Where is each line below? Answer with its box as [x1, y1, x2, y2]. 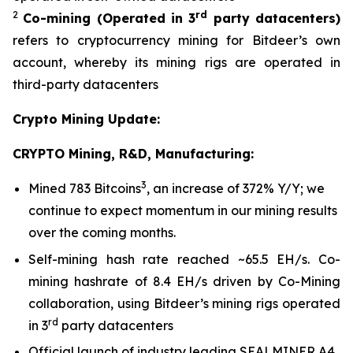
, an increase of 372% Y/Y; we [147, 180, 325, 197]
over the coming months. [28, 225, 176, 241]
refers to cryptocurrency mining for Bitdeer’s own [13, 32, 340, 49]
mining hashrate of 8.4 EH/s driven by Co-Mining [28, 273, 340, 289]
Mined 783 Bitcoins [28, 180, 141, 197]
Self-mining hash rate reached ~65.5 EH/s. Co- [28, 251, 340, 267]
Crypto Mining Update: [13, 111, 160, 128]
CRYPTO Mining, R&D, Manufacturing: [13, 146, 254, 162]
